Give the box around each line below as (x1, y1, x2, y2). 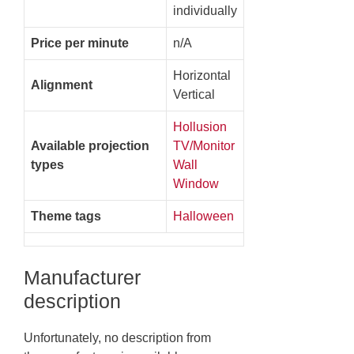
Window (173, 176, 219, 190)
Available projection (31, 138, 149, 153)
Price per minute (31, 36, 129, 50)
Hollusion (173, 119, 227, 134)
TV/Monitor (173, 138, 235, 153)
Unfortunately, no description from (24, 330, 211, 345)
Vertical (173, 87, 215, 101)
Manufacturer (24, 265, 141, 288)
